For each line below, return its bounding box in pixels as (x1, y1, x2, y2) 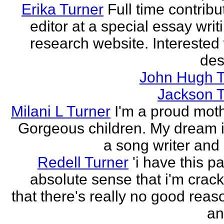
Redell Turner (37, 154, 128, 170)
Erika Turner (21, 1, 103, 17)
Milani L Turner (11, 103, 110, 119)
